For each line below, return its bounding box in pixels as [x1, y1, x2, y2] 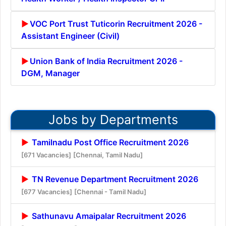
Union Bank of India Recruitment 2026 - [30, 55, 183, 66]
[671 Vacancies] [21, 150, 71, 159]
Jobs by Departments [48, 111, 178, 127]
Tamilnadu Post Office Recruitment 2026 [30, 137, 189, 147]
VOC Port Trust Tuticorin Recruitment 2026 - [30, 18, 202, 29]
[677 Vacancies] [21, 187, 72, 196]
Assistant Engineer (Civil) [21, 30, 120, 41]
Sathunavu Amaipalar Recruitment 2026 [30, 210, 186, 221]
